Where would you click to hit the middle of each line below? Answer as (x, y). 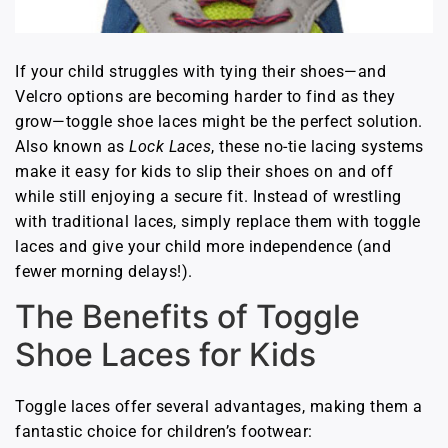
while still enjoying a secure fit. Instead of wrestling (208, 196)
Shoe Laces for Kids (165, 355)
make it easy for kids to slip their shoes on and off (204, 171)
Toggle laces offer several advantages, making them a (218, 407)
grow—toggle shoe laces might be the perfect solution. (219, 121)
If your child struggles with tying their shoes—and (200, 71)
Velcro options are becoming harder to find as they (205, 96)
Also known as (72, 146)
